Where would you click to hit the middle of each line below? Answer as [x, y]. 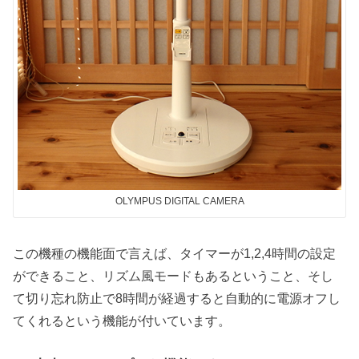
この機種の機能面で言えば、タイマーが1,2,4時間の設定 [175, 253]
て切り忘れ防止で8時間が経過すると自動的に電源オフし [177, 298]
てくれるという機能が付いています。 [122, 320]
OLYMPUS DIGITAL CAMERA [179, 202]
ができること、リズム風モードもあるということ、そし [173, 275]
